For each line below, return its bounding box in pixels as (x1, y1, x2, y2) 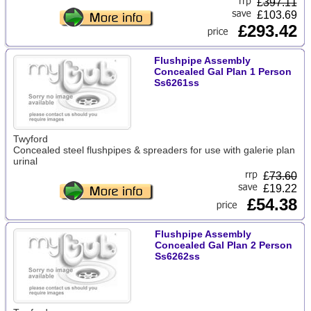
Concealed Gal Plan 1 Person (153, 66, 292, 77)
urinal (12, 155, 37, 167)
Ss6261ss (153, 77, 199, 88)
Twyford (12, 133, 48, 144)
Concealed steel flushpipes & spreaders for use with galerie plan (12, 144, 295, 155)
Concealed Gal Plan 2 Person (154, 239, 292, 251)
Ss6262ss (154, 251, 200, 262)
